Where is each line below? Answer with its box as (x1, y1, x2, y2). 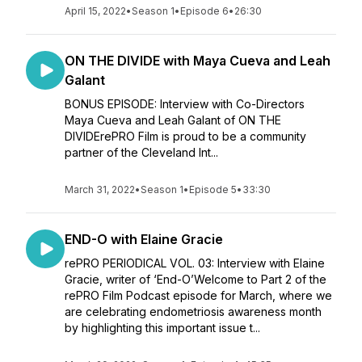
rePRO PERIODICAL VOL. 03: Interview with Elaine (65, 256, 325, 270)
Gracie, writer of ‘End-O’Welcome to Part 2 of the (65, 272, 326, 286)
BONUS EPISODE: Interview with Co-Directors (65, 97, 305, 111)
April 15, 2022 (65, 5, 126, 17)
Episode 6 (180, 5, 229, 17)
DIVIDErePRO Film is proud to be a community (65, 129, 306, 143)
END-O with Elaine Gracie (65, 231, 223, 247)
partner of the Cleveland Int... (65, 145, 218, 159)
